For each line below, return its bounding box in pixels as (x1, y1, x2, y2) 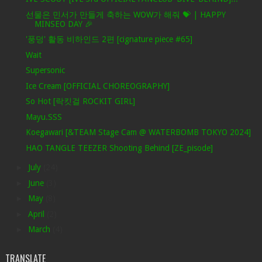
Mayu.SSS (25, 112, 62, 122)
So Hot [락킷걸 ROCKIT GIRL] (25, 96, 135, 106)
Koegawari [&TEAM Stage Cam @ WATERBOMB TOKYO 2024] (25, 127, 251, 137)
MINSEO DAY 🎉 (34, 19, 93, 29)
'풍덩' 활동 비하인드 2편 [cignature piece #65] (25, 35, 192, 44)
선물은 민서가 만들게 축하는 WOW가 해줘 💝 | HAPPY (25, 9, 226, 19)
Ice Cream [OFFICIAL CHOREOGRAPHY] (25, 81, 170, 91)
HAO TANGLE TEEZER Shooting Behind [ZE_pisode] (25, 143, 213, 153)
